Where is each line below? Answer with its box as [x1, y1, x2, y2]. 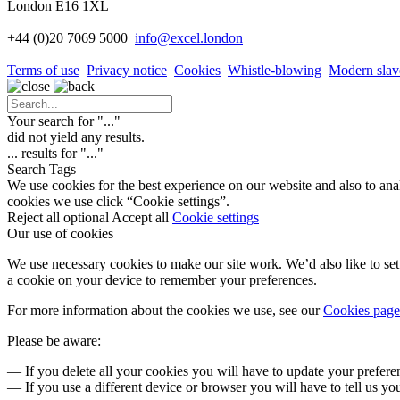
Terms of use [7, 62, 79, 78]
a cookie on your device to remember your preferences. [7, 271, 317, 287]
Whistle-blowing [228, 62, 321, 78]
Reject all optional [7, 209, 109, 225]
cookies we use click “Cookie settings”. [7, 193, 229, 209]
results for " [18, 145, 87, 161]
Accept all [112, 209, 169, 225]
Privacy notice [87, 62, 167, 78]
